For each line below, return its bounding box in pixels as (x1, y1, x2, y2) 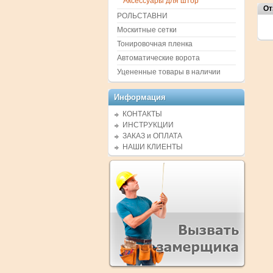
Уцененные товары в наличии (117, 68, 221, 76)
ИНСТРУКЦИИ (122, 121, 174, 129)
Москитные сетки (117, 26, 177, 34)
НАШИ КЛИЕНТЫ (122, 143, 183, 151)
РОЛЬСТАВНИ (117, 12, 168, 20)
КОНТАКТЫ (122, 110, 162, 118)
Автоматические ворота (117, 54, 200, 62)
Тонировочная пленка (117, 40, 193, 48)
